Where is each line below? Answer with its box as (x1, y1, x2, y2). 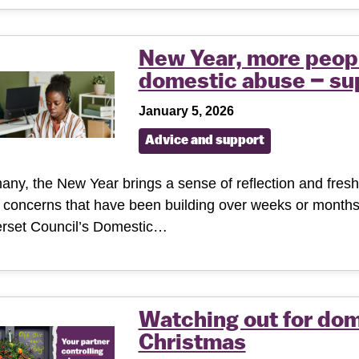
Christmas (138, 332, 246, 355)
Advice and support (144, 134, 264, 147)
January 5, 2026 (138, 103, 234, 118)
